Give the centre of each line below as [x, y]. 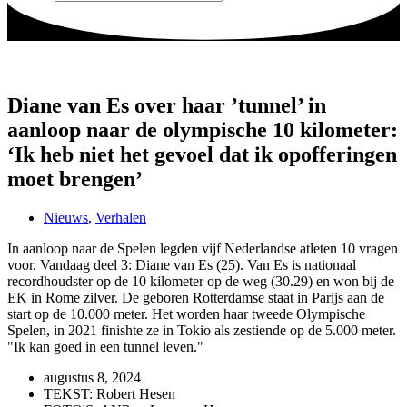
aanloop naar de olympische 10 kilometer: [203, 130]
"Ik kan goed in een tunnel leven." [105, 347]
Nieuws [66, 218]
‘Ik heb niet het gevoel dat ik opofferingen [202, 155]
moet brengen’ [75, 179]
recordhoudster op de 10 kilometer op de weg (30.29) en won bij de [201, 282]
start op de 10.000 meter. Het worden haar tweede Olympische [186, 314]
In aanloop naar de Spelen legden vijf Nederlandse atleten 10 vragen [203, 249]
